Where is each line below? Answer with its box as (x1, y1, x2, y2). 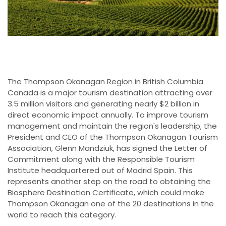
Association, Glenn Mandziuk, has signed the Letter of (8, 142, 207, 153)
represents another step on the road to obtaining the (8, 176, 211, 187)
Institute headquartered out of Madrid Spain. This (8, 164, 193, 176)
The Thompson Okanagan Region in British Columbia (8, 76, 203, 87)
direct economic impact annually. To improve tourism (8, 109, 208, 120)
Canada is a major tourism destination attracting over (8, 87, 212, 98)
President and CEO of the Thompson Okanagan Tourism (8, 131, 218, 142)
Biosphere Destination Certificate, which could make (8, 187, 204, 198)
